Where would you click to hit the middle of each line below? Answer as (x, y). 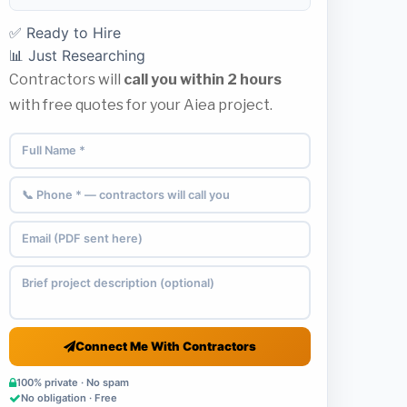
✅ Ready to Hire (65, 32)
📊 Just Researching (77, 55)
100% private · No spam (73, 383)
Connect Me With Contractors (166, 346)
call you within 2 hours (203, 79)
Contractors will (66, 79)
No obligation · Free (69, 398)
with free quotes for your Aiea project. (141, 104)
